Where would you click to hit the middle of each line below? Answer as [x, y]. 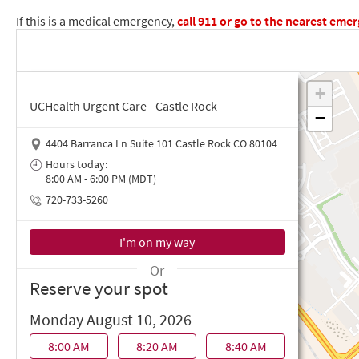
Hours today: [77, 164]
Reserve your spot [99, 288]
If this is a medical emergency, [95, 21]
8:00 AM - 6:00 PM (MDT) [101, 179]
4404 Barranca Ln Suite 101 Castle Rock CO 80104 [161, 143]
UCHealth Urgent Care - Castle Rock [123, 106]
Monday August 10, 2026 [111, 320]
